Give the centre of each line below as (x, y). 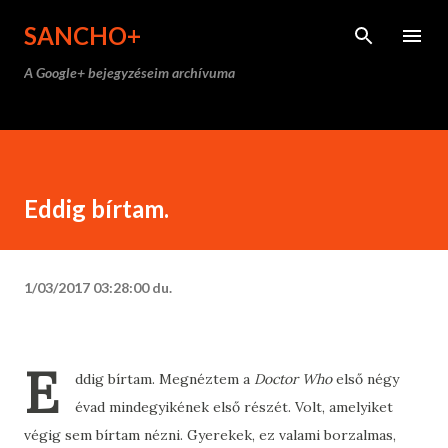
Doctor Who (293, 379)
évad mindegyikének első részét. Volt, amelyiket (234, 407)
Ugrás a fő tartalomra (224, 25)
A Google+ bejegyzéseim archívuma (129, 72)
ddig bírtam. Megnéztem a (164, 379)
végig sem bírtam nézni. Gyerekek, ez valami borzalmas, (210, 435)
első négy (365, 379)
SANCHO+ (82, 35)
